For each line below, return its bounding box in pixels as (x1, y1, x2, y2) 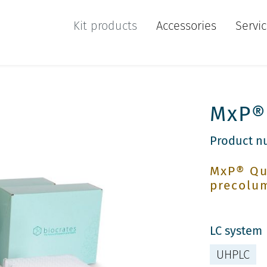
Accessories (156, 18, 216, 33)
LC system (210, 223, 262, 238)
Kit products (73, 18, 137, 33)
